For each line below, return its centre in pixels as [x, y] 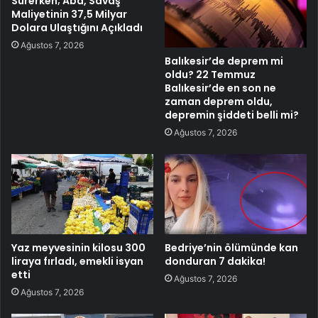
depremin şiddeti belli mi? [232, 115]
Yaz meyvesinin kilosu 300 [78, 247]
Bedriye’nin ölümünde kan [231, 247]
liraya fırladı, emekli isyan [77, 261]
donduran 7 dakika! [215, 261]
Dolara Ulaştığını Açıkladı [77, 28]
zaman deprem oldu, [219, 101]
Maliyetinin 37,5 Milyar [69, 15]
